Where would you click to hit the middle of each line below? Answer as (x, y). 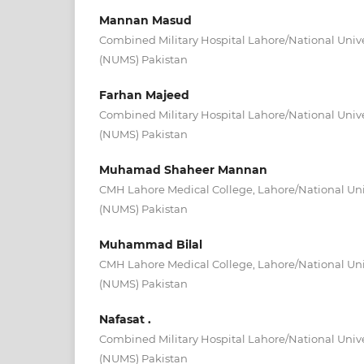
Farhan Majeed (144, 95)
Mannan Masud (145, 20)
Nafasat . (125, 319)
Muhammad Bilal (151, 244)
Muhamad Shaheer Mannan (183, 169)
